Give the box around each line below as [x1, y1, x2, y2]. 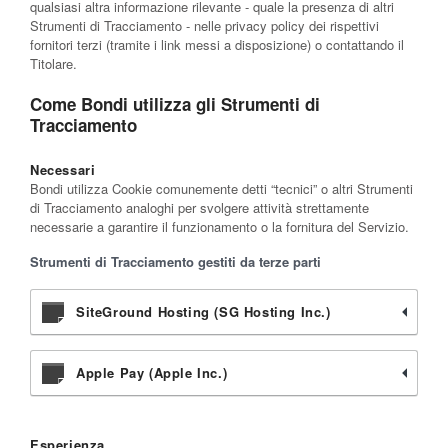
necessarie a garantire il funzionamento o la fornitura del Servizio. [30, 217, 409, 237]
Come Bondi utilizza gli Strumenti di [30, 92, 320, 117]
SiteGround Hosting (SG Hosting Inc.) [76, 302, 331, 322]
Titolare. [30, 54, 77, 74]
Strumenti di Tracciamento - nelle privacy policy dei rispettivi [30, 16, 379, 36]
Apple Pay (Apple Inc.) [76, 363, 228, 383]
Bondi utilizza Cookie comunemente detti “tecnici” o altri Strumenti [30, 179, 413, 199]
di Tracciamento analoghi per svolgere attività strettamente [30, 198, 369, 218]
